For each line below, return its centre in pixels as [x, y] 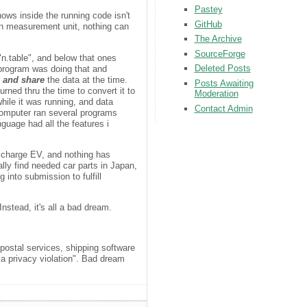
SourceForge [220, 53]
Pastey [208, 9]
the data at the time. [86, 79]
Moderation [216, 94]
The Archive [218, 39]
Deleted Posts [222, 69]
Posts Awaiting [224, 84]
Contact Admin [223, 108]
